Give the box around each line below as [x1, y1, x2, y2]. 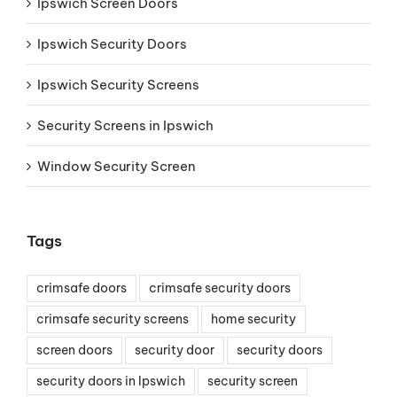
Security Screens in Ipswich [37, 117, 214, 135]
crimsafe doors [36, 280, 127, 297]
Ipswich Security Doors [37, 35, 187, 53]
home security [211, 311, 296, 328]
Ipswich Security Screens [37, 76, 199, 94]
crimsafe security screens [36, 311, 189, 328]
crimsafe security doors [149, 280, 291, 297]
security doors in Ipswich [36, 373, 185, 390]
